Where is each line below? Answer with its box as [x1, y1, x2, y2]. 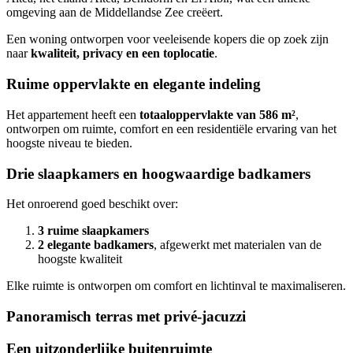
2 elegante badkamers [38, 238, 154, 252]
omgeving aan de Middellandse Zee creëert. [6, 6, 223, 20]
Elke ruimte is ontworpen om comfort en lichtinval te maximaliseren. [6, 279, 346, 293]
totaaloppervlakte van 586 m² [139, 107, 295, 121]
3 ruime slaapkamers [38, 224, 149, 238]
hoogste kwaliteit [38, 252, 122, 266]
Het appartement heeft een [6, 107, 139, 121]
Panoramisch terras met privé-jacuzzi [6, 308, 246, 325]
